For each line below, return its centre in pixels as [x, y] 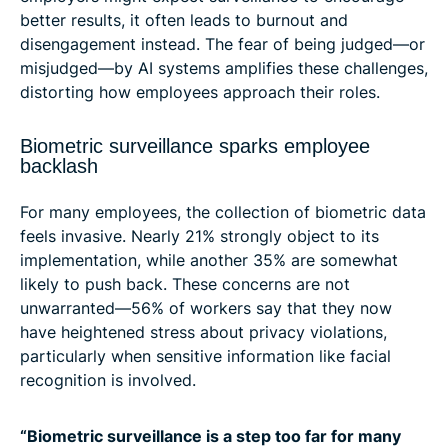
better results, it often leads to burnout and [184, 20]
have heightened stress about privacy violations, [203, 332]
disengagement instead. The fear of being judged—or [222, 44]
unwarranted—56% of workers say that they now [206, 308]
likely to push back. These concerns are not [185, 284]
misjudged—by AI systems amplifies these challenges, [224, 68]
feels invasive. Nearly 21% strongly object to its [199, 236]
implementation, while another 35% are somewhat [209, 260]
